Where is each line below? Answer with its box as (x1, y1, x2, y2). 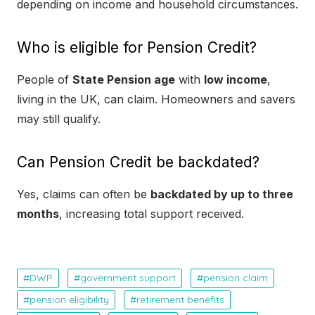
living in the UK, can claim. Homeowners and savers (17, 92, 295, 107)
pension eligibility (30, 293, 109, 307)
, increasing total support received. (59, 207, 244, 221)
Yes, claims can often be (17, 187, 150, 202)
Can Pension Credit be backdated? (17, 153, 259, 172)
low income (204, 72, 267, 87)
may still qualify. (17, 112, 101, 127)
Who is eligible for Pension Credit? (17, 39, 257, 57)
